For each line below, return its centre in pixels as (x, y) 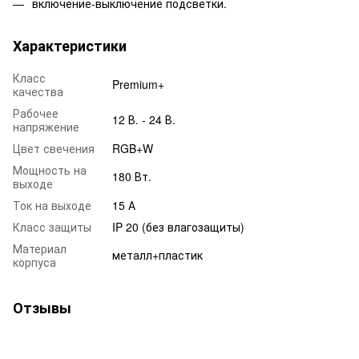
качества (38, 91)
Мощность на (50, 169)
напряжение (46, 126)
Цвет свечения (54, 148)
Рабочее (36, 113)
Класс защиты (52, 226)
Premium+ (138, 84)
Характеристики (70, 45)
